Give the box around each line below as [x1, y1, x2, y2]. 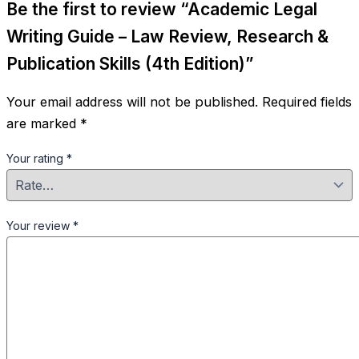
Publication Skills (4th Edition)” [6, 54, 254, 75]
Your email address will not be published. [6, 93, 258, 110]
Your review [6, 218, 73, 232]
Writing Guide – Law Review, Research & [6, 26, 329, 47]
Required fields [262, 93, 352, 110]
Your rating [6, 151, 67, 166]
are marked [6, 115, 80, 131]
